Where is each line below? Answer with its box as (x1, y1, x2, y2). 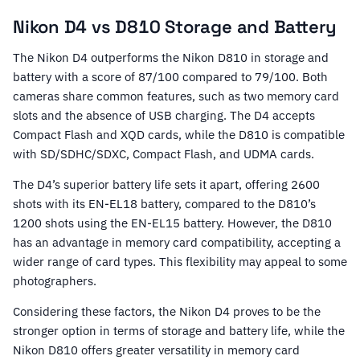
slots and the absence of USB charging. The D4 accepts (13, 108, 315, 124)
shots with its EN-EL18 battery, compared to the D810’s (13, 196, 316, 212)
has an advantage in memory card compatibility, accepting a (13, 235, 341, 251)
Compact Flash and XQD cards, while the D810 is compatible (13, 127, 345, 143)
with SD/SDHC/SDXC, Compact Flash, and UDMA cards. (13, 146, 314, 162)
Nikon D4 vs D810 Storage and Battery (13, 15, 337, 39)
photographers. (13, 273, 96, 289)
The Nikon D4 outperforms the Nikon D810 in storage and (13, 50, 329, 66)
